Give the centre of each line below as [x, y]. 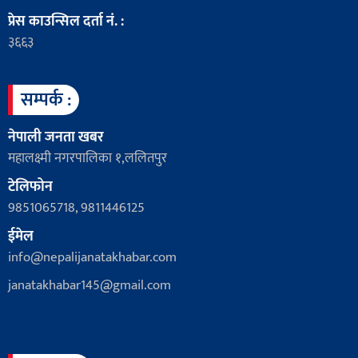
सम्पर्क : [46, 99]
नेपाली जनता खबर [56, 137]
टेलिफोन [30, 187]
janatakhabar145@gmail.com [89, 285]
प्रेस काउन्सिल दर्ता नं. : [66, 21]
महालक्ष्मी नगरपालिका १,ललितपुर [88, 158]
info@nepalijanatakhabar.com [92, 257]
